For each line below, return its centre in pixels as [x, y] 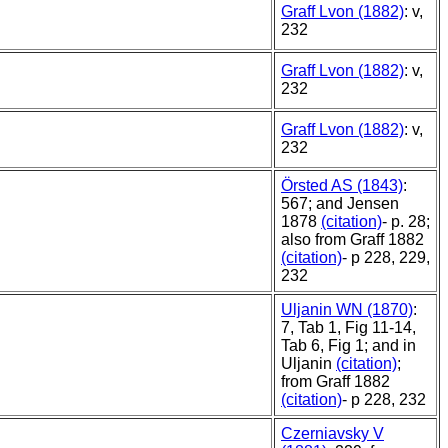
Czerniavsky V [332, 434]
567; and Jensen [340, 204]
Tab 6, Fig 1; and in [348, 346]
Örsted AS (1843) [342, 186]
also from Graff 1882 [352, 240]
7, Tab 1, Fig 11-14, [348, 328]
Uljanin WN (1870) [347, 310]
